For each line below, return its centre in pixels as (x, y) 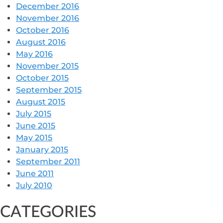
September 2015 (49, 90)
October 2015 (42, 78)
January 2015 (42, 150)
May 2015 (34, 138)
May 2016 (34, 54)
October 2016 (43, 30)
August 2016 (41, 42)
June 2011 (35, 174)
